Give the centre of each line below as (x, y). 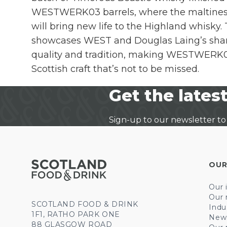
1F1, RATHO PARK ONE (76, 214)
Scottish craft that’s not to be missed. (115, 69)
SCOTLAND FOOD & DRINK (85, 204)
